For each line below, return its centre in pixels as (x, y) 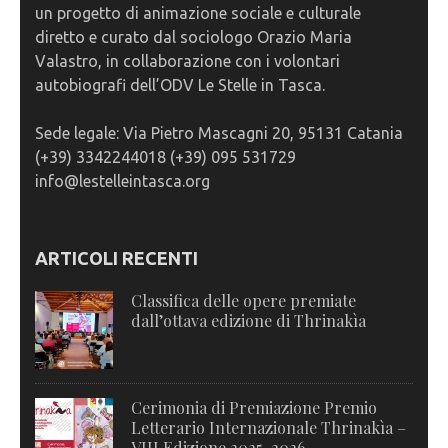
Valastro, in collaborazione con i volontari (187, 61)
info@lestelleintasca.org (122, 181)
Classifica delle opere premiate (243, 301)
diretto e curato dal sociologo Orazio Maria (193, 37)
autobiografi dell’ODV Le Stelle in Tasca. (180, 85)
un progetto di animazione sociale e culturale (198, 13)
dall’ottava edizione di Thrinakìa (248, 321)
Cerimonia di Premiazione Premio (254, 408)
